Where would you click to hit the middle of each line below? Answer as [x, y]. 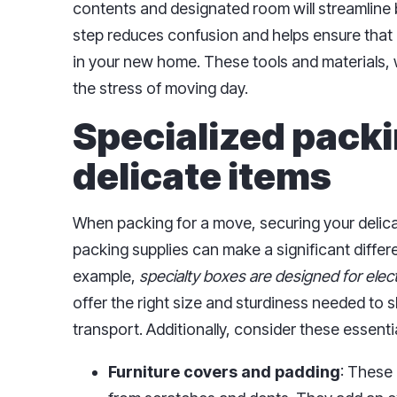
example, [106, 276]
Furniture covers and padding [224, 372]
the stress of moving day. [160, 89]
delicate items [202, 176]
